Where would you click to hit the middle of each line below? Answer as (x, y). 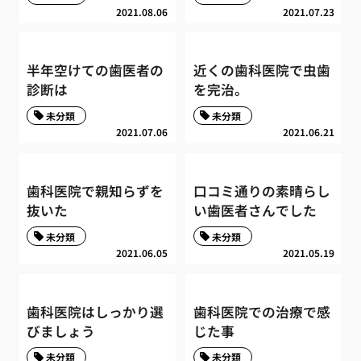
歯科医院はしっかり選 (95, 311)
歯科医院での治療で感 (261, 311)
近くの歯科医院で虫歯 (261, 71)
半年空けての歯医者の (95, 71)
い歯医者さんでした (255, 210)
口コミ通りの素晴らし (261, 191)
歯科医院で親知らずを (95, 191)
